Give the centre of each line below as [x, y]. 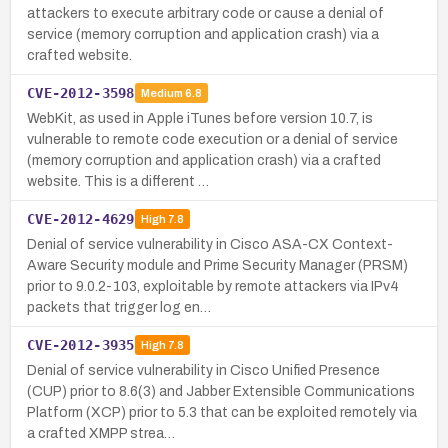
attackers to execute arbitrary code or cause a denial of [205, 13]
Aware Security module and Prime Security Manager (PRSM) [217, 265]
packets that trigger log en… [119, 307]
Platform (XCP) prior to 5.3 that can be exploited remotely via [222, 412]
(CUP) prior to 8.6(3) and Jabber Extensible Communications [221, 391]
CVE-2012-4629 [81, 218]
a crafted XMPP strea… [101, 433]
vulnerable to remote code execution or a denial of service [212, 139]
